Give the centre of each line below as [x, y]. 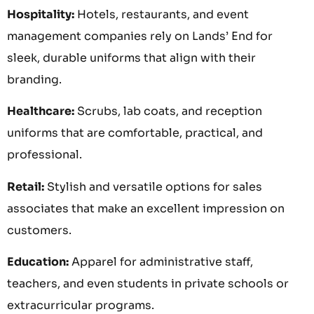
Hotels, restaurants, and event [162, 14]
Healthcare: [41, 111]
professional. [45, 155]
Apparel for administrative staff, [161, 262]
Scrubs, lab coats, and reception [168, 111]
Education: [38, 262]
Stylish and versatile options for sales [153, 186]
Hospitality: [41, 14]
